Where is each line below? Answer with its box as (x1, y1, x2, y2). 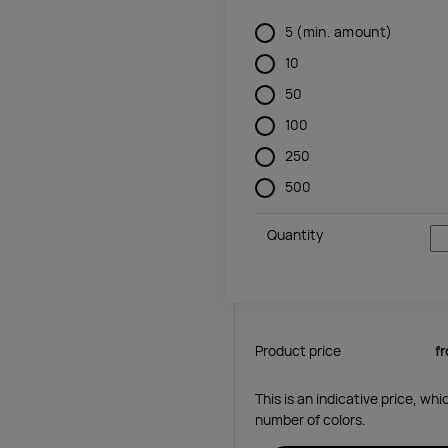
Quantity (266, 225, 323, 244)
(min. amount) (296, 22, 393, 41)
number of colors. (255, 410, 366, 429)
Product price (255, 341, 341, 360)
